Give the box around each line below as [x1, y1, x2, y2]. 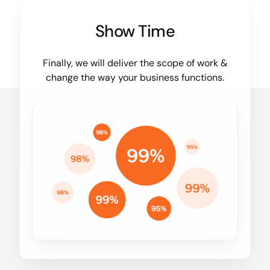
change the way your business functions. [46, 71, 224, 84]
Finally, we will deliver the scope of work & [42, 56, 228, 69]
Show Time [95, 20, 175, 42]
